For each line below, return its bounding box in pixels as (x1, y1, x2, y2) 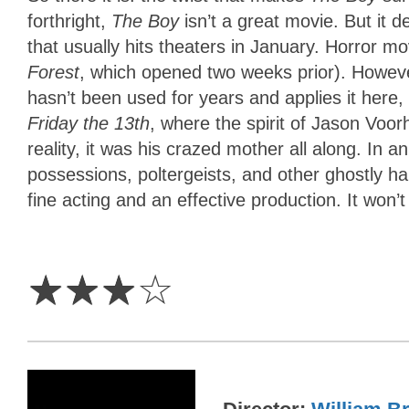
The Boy (111, 11, 184, 32)
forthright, (27, 11, 111, 32)
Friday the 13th (27, 113, 150, 134)
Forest (27, 62, 79, 83)
